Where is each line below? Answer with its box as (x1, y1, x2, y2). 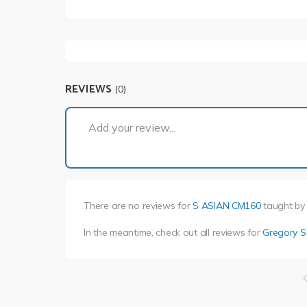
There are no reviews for (84, 199, 193, 212)
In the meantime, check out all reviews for (84, 225, 263, 238)
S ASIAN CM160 (193, 199, 261, 212)
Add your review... (88, 120, 175, 134)
